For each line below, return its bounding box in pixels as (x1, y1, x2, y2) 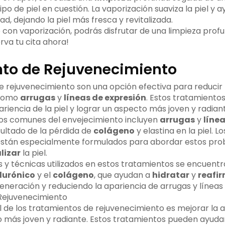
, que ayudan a (93, 169, 152, 181)
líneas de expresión (63, 92, 146, 104)
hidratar (152, 169, 189, 181)
